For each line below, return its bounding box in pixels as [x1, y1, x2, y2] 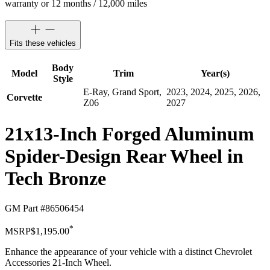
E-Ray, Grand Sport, [83, 86, 162, 97]
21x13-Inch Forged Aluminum [5, 123, 254, 145]
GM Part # [5, 202, 45, 213]
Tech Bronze [5, 168, 106, 190]
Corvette [7, 92, 42, 102]
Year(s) [200, 67, 230, 78]
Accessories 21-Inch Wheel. [5, 257, 111, 268]
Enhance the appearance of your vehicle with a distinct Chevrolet [5, 246, 252, 257]
